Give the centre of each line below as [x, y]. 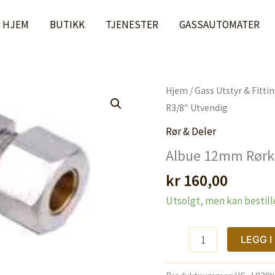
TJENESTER [132, 25]
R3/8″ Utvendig [197, 108]
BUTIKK [67, 25]
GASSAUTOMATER [219, 25]
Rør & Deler [191, 131]
